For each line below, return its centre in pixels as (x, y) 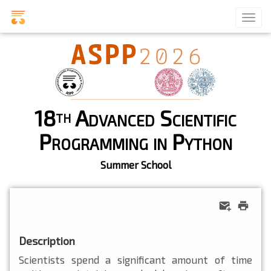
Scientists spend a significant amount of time (135, 259)
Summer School (135, 164)
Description (47, 240)
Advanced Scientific (153, 117)
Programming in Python (135, 141)
